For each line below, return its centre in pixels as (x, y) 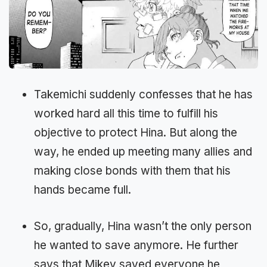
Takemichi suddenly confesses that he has (143, 95)
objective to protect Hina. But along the (136, 133)
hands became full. (83, 190)
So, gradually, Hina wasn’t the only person (143, 226)
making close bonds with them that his (132, 171)
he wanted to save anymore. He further (136, 245)
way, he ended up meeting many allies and (143, 152)
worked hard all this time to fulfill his (126, 114)
